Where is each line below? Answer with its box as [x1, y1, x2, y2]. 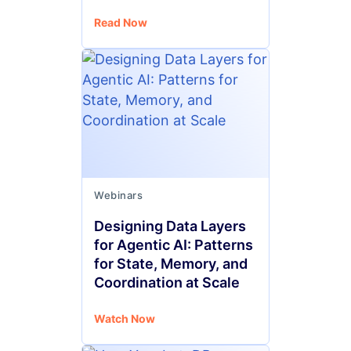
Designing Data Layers [94, 218, 246, 234]
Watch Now [94, 312, 155, 325]
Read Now [94, 16, 147, 29]
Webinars [94, 189, 143, 201]
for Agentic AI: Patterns [94, 237, 253, 253]
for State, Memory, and [94, 255, 248, 272]
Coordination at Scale [94, 274, 240, 291]
